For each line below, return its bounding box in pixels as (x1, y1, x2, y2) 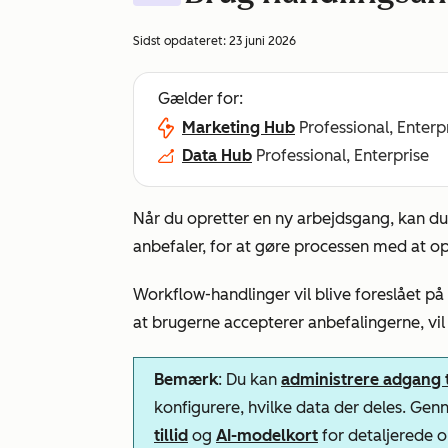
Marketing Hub (182, 118, 295, 137)
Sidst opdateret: (133, 34, 229, 48)
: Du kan (218, 370, 281, 389)
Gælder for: (158, 89, 243, 108)
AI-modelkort (216, 426, 318, 445)
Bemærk (154, 370, 218, 389)
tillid (154, 426, 188, 445)
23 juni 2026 (229, 34, 296, 48)
